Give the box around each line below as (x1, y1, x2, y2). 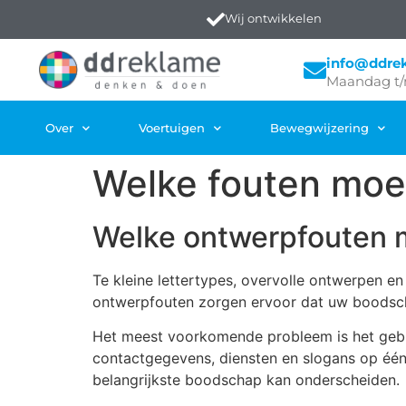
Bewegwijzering (269, 121, 369, 135)
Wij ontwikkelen (225, 11, 322, 25)
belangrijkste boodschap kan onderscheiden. (92, 371, 400, 390)
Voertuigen (138, 121, 205, 135)
